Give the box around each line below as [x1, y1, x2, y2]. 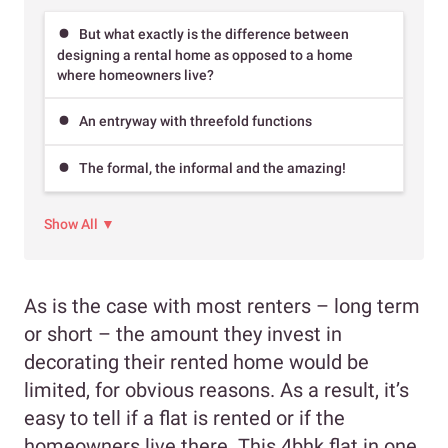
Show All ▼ [44, 215, 115, 232]
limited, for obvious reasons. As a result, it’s [24, 377, 409, 402]
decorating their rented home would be [24, 349, 369, 374]
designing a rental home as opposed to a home [57, 46, 353, 63]
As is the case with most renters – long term [24, 293, 420, 318]
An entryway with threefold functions [79, 112, 312, 129]
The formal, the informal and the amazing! [79, 160, 346, 177]
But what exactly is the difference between [79, 25, 349, 42]
